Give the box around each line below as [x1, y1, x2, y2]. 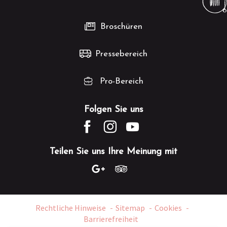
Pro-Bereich [99, 77, 143, 86]
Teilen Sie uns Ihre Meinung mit [50, 147, 177, 157]
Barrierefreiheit [84, 214, 138, 224]
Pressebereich [95, 50, 147, 59]
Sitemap [116, 203, 145, 213]
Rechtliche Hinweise [35, 203, 106, 213]
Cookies [155, 203, 182, 213]
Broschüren [100, 22, 142, 31]
